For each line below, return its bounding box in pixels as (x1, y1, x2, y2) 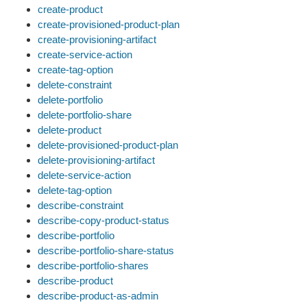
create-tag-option (38, 64, 113, 75)
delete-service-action (38, 169, 131, 181)
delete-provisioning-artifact (38, 154, 155, 166)
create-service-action (38, 49, 132, 60)
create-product (38, 3, 103, 15)
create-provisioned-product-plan (38, 19, 180, 30)
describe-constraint (38, 199, 123, 211)
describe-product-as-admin (38, 290, 158, 302)
